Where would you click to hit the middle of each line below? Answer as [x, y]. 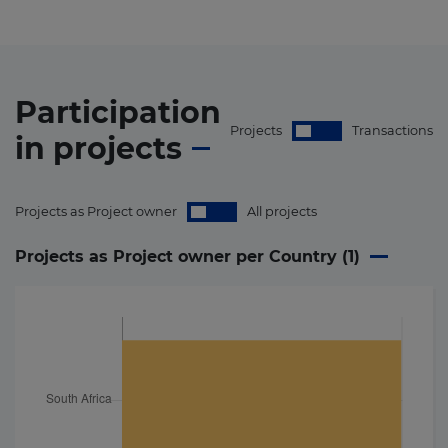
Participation [118, 112]
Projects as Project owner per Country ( [181, 256]
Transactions [392, 130]
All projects [282, 211]
